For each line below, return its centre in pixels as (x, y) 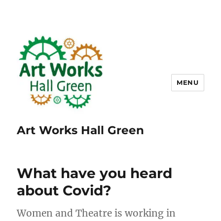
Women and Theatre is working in (96, 213)
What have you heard (95, 173)
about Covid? (64, 190)
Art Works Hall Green (81, 130)
